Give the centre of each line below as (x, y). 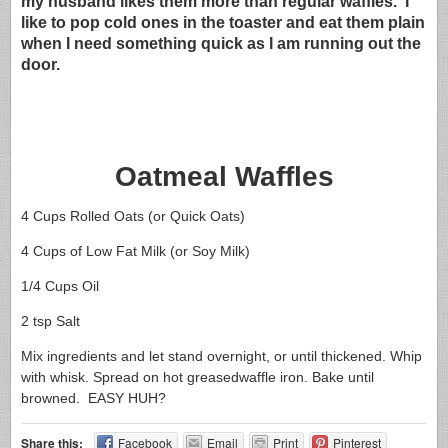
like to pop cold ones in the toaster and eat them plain (223, 21)
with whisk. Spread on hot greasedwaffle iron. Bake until (197, 376)
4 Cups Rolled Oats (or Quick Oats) (133, 215)
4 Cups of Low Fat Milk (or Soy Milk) (135, 250)
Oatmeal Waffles (224, 176)
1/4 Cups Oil (60, 285)
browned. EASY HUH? (93, 397)
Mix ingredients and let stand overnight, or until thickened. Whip (221, 355)
